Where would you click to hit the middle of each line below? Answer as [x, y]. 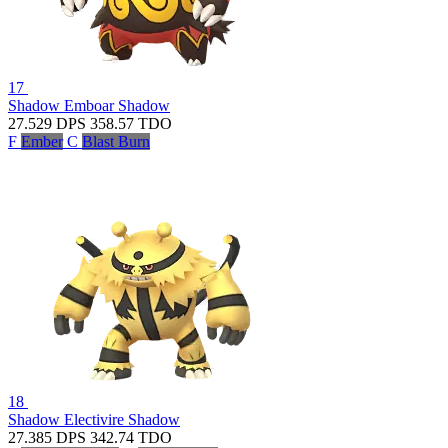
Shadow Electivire [68, 419]
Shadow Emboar [63, 105]
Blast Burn [116, 141]
